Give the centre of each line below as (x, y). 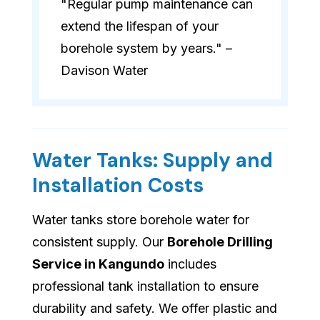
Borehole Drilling (220, 242)
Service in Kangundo (98, 264)
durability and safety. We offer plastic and (155, 309)
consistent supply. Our (100, 242)
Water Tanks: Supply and (152, 161)
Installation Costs (118, 186)
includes (190, 264)
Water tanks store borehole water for (141, 220)
